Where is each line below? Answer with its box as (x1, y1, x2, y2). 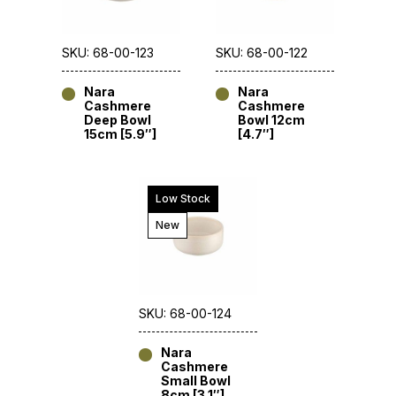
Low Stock (156, 192, 210, 206)
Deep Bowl (84, 112, 151, 128)
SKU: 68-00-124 (139, 306, 232, 322)
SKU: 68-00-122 (216, 45, 308, 61)
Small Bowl (161, 373, 231, 389)
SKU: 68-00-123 (62, 45, 154, 61)
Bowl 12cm (238, 112, 305, 128)
